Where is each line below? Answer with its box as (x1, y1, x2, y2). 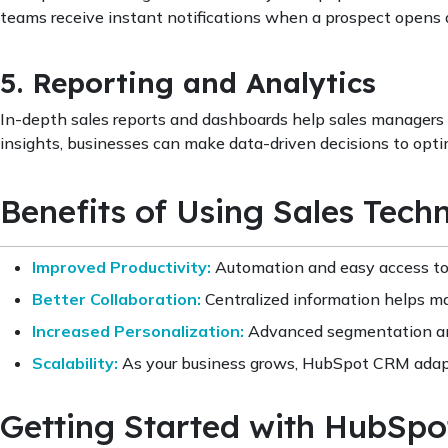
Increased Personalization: (32, 320, 244, 341)
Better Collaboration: (32, 288, 201, 309)
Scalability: (32, 352, 118, 373)
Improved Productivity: (32, 256, 211, 277)
